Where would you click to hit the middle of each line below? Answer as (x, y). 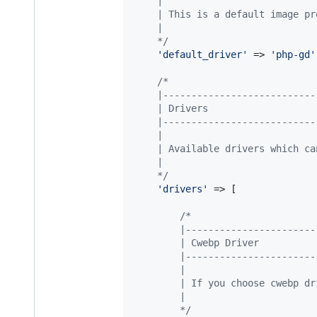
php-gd (293, 55)
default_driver (202, 55)
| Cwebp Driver (197, 243)
